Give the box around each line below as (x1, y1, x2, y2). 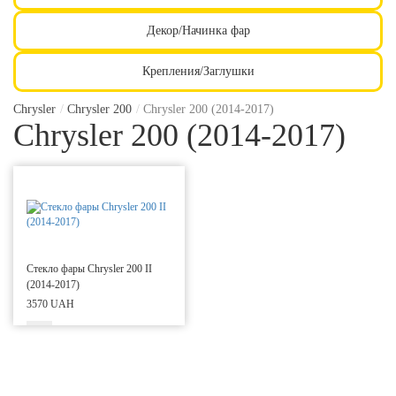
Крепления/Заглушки (141, 64, 255, 78)
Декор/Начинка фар (146, 23, 250, 37)
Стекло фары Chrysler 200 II (27, 262, 152, 275)
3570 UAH (27, 297, 74, 310)
